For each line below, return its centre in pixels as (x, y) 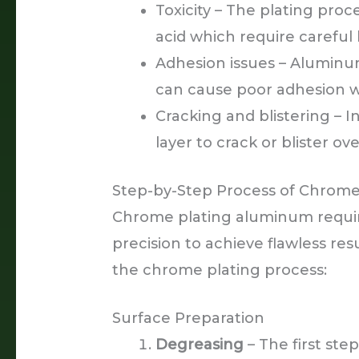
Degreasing (200, 344)
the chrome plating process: (220, 270)
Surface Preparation (189, 318)
